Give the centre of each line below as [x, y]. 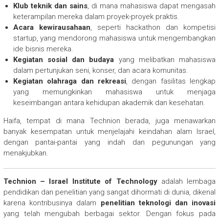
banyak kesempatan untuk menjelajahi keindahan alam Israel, [109, 131]
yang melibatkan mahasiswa [165, 59]
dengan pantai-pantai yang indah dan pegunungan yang [109, 142]
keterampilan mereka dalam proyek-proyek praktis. [96, 16]
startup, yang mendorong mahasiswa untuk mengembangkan [114, 38]
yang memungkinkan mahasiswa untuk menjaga [114, 92]
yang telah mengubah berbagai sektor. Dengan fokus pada [109, 213]
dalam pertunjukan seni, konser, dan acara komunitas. [100, 70]
